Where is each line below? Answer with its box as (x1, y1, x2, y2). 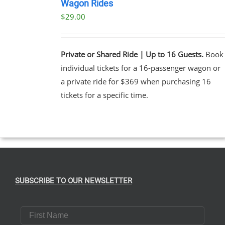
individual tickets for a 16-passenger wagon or (60, 62, 220, 73)
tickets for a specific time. (60, 89, 148, 100)
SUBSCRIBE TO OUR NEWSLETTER (15, 176, 132, 185)
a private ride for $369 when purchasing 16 (60, 76, 211, 86)
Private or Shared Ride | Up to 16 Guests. (60, 49, 203, 59)
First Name (20, 205, 61, 214)
